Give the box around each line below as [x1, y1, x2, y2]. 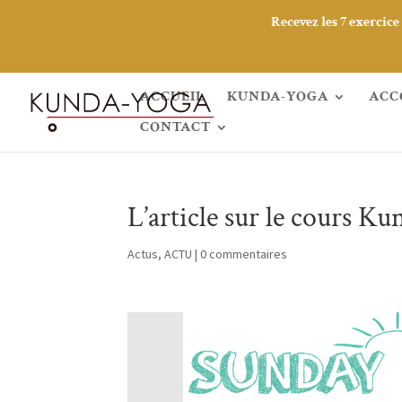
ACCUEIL [140, 86, 205, 106]
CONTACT [140, 117, 211, 136]
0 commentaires [199, 245, 287, 262]
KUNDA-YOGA [227, 86, 328, 106]
